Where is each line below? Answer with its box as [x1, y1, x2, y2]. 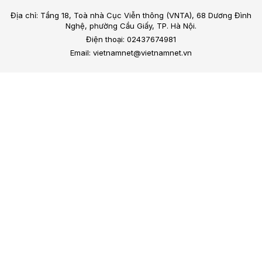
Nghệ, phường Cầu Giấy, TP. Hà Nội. [65, 21, 196, 31]
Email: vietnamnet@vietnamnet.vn [70, 48, 192, 58]
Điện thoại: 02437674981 [86, 35, 176, 44]
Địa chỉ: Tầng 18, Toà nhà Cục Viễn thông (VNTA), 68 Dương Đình [11, 11, 251, 20]
